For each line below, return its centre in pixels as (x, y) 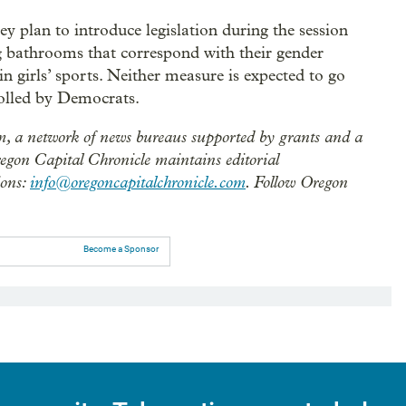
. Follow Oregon (297, 182)
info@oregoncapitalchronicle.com (138, 182)
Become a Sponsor (121, 248)
